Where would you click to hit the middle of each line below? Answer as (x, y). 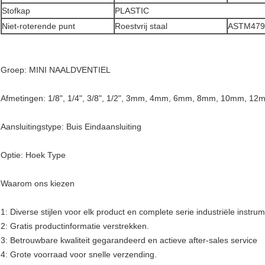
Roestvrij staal (141, 26)
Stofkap (16, 11)
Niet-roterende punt (38, 26)
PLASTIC (132, 11)
